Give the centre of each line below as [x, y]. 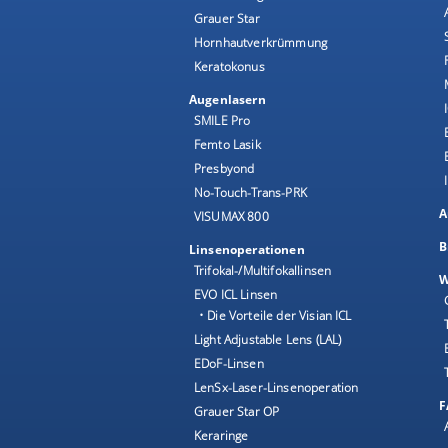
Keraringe [221, 435]
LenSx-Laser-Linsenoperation [276, 387]
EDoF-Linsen [229, 363]
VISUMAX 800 [231, 216]
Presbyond [224, 168]
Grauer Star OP [237, 411]
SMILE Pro [222, 120]
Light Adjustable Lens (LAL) [268, 339]
